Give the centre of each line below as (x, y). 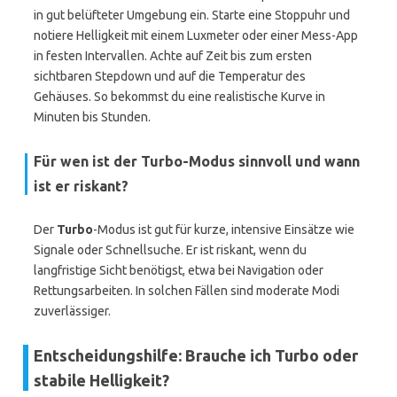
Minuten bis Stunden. (92, 117)
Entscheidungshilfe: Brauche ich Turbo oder (196, 355)
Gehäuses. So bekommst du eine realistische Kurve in (179, 97)
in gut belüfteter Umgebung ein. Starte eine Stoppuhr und (192, 15)
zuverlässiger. (72, 311)
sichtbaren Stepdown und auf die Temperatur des (170, 76)
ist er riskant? (81, 186)
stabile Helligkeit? (101, 380)
